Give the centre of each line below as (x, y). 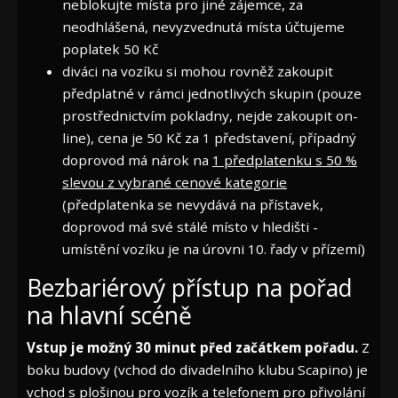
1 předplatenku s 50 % (285, 159)
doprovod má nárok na (137, 159)
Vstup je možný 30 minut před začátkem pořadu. (192, 347)
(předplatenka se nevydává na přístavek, (193, 204)
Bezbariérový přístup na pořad (190, 287)
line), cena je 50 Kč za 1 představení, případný (209, 137)
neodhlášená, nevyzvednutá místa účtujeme (203, 26)
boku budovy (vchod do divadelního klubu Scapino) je (197, 369)
